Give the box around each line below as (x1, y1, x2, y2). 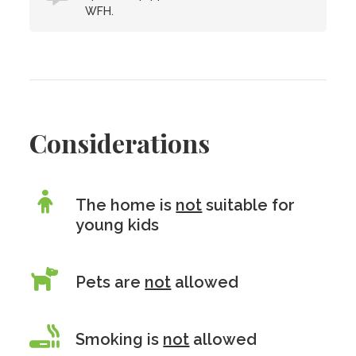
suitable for (202, 195, 296, 215)
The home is (75, 195, 176, 215)
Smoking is (75, 330, 164, 349)
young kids (75, 215, 160, 234)
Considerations (29, 126, 211, 160)
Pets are (75, 273, 145, 292)
